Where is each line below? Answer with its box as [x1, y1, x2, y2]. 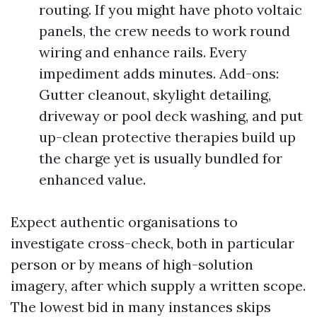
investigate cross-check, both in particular [11, 234, 294, 252]
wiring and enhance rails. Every [39, 43, 247, 61]
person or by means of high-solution [11, 255, 253, 273]
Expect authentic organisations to [11, 213, 238, 231]
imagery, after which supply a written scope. [11, 277, 306, 294]
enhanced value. [39, 171, 146, 188]
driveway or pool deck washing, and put [39, 107, 303, 125]
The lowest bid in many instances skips [11, 298, 271, 316]
